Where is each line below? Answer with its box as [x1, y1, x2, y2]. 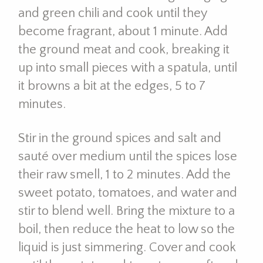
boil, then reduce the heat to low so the [18, 222, 235, 237]
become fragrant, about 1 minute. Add [18, 23, 228, 39]
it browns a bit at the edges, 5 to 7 [18, 78, 205, 93]
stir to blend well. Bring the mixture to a [18, 204, 235, 219]
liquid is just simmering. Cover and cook [18, 240, 236, 255]
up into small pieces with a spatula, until [18, 60, 237, 75]
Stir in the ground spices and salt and [18, 131, 221, 146]
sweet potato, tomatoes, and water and [18, 186, 237, 201]
